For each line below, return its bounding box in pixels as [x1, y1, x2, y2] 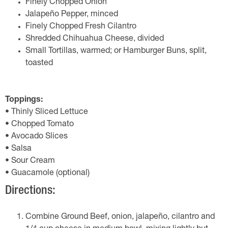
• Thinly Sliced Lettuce [5, 108, 88, 117]
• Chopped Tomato [5, 121, 74, 129]
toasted [25, 60, 53, 68]
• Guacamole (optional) [5, 169, 90, 178]
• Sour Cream [5, 157, 55, 165]
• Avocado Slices [5, 133, 68, 141]
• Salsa [5, 145, 32, 153]
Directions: [5, 185, 55, 197]
